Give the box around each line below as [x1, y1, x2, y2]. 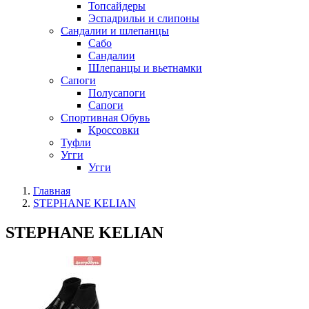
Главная [33, 185, 70, 197]
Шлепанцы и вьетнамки [88, 62, 202, 74]
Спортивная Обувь [61, 112, 150, 123]
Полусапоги [88, 87, 146, 99]
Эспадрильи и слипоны [88, 12, 199, 24]
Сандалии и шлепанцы [61, 25, 169, 37]
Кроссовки [88, 124, 139, 136]
